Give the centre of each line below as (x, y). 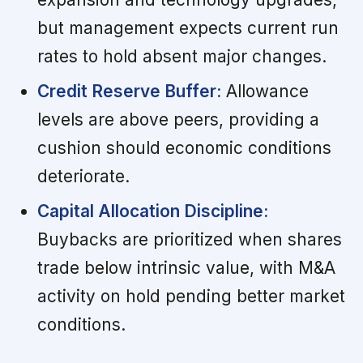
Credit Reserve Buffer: (129, 91)
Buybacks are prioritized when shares (189, 239)
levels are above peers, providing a (178, 119)
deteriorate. (83, 176)
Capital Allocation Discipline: (152, 211)
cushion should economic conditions (184, 147)
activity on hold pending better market (191, 296)
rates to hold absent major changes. (181, 56)
